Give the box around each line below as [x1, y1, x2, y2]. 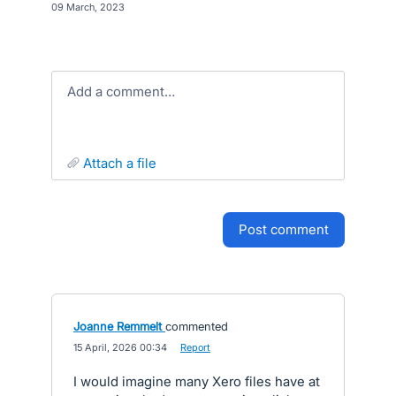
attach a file [92, 155, 156, 171]
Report [180, 341, 210, 354]
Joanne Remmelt [73, 319, 162, 333]
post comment [247, 221, 329, 238]
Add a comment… [76, 83, 175, 100]
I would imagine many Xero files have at [73, 373, 320, 390]
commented [165, 319, 228, 333]
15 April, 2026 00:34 [73, 341, 167, 354]
